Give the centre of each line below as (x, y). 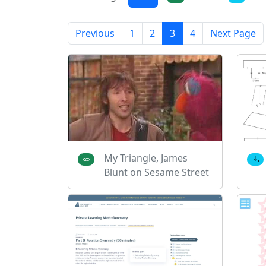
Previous (95, 34)
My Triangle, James (145, 158)
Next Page (233, 34)
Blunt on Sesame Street (156, 172)
